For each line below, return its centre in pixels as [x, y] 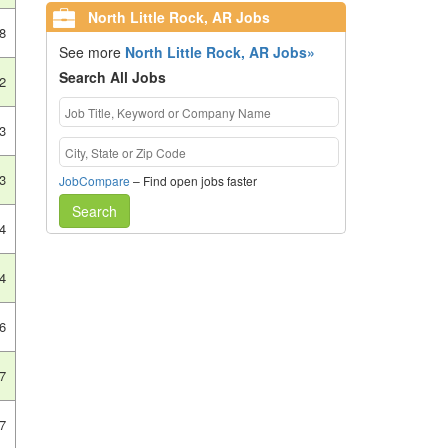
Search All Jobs [112, 77]
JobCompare [94, 180]
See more [91, 52]
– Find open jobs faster [193, 180]
